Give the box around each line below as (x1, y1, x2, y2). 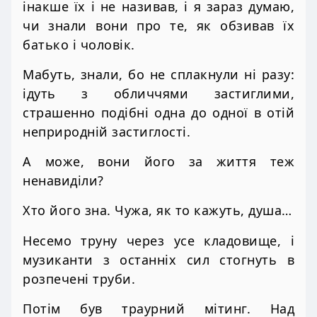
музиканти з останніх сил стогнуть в (23, 250, 294, 268)
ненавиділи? (23, 172, 104, 190)
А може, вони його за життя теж (23, 153, 294, 171)
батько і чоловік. (23, 35, 135, 53)
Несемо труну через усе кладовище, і (23, 231, 294, 249)
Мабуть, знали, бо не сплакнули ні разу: (23, 65, 294, 83)
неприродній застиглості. (23, 122, 190, 140)
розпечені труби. (23, 270, 135, 287)
